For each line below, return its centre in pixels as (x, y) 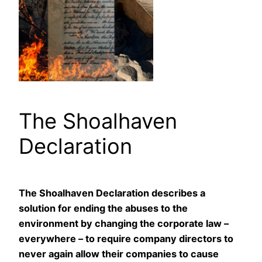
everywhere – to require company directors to (126, 239)
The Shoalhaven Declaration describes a (112, 193)
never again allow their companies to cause (119, 254)
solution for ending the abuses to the (103, 208)
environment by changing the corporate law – (124, 224)
